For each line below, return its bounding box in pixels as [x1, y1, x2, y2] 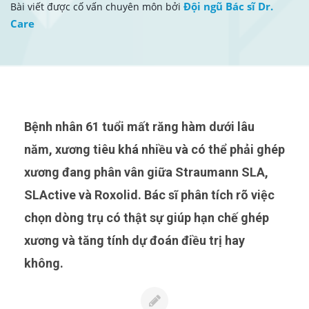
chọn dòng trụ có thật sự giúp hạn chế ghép [24, 210, 269, 225]
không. [24, 255, 63, 270]
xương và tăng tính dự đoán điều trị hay [24, 232, 245, 248]
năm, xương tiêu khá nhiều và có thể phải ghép [24, 141, 285, 157]
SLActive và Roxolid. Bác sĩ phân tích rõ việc [24, 187, 275, 202]
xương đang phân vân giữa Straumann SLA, [24, 164, 268, 179]
